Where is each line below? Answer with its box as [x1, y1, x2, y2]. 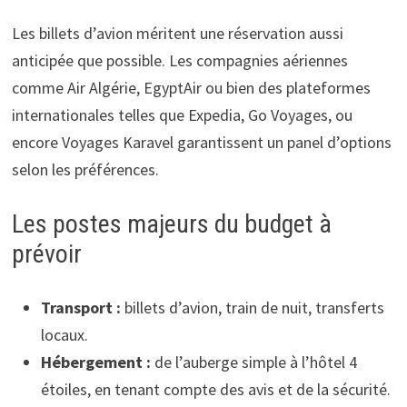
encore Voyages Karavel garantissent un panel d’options [11, 131, 392, 153]
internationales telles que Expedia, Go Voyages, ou [11, 104, 352, 125]
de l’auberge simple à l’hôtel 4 [150, 351, 357, 372]
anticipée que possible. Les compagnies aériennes [11, 49, 348, 71]
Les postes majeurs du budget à [11, 208, 332, 239]
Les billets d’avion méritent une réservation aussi [11, 22, 343, 44]
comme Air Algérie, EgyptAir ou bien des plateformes [11, 76, 371, 98]
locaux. [40, 323, 88, 345]
